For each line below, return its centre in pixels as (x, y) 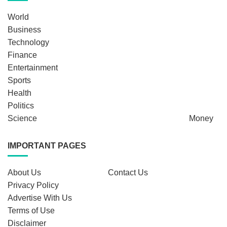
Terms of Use (31, 211)
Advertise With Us (40, 198)
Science (22, 119)
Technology (28, 43)
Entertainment (33, 68)
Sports (19, 81)
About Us (24, 173)
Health (20, 93)
